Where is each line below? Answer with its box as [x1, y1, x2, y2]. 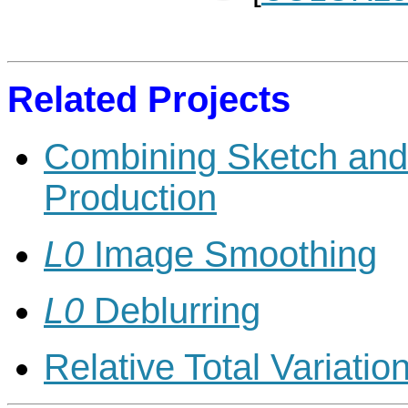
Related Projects [7, 78, 291, 119]
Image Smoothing [84, 233, 377, 274]
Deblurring [84, 290, 260, 331]
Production [44, 177, 217, 218]
